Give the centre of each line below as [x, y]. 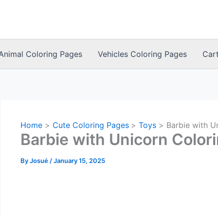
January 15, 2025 [79, 161]
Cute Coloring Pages [91, 125]
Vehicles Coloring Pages [143, 54]
